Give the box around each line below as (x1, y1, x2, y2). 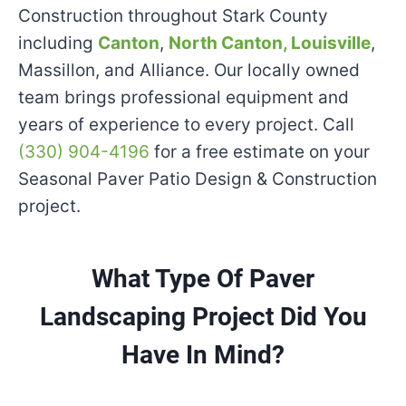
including (18, 33, 98, 53)
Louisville (291, 33, 371, 53)
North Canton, (169, 33, 287, 53)
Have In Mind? (121, 340, 285, 370)
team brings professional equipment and (18, 87, 349, 108)
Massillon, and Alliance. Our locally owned (18, 60, 360, 81)
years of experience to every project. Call (18, 114, 354, 135)
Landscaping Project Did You (39, 302, 367, 332)
